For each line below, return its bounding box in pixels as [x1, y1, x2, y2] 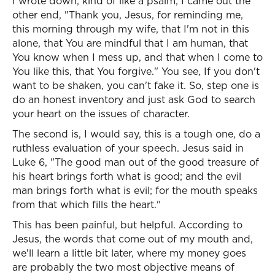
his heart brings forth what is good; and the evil [12, 169, 241, 183]
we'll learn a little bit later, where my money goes [12, 246, 246, 260]
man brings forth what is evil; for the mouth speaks [12, 184, 258, 197]
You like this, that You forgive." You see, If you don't [12, 64, 260, 78]
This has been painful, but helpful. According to [12, 218, 242, 231]
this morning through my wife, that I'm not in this [12, 22, 249, 36]
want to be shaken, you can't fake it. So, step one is [12, 79, 259, 92]
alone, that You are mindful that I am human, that [12, 36, 248, 50]
